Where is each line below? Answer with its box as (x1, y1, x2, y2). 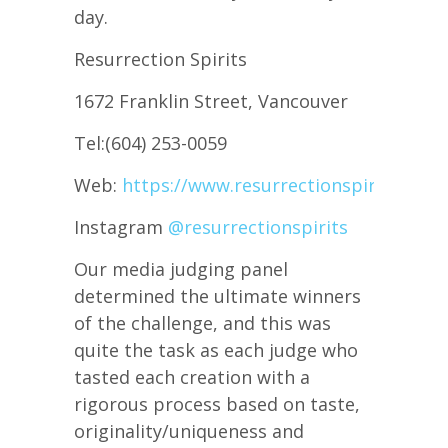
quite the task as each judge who (74, 338, 358, 363)
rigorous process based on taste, (74, 392, 360, 417)
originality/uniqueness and (74, 419, 304, 444)
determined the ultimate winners (74, 284, 361, 309)
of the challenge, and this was (74, 311, 331, 336)
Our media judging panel (74, 257, 288, 282)
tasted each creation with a (74, 365, 310, 390)
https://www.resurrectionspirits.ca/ (122, 173, 428, 198)
